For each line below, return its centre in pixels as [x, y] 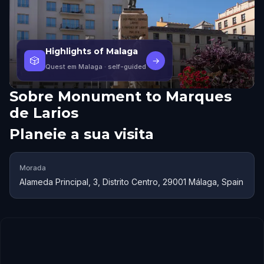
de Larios [44, 113]
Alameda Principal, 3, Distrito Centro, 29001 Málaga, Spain [131, 182]
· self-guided [124, 67]
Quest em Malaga [74, 67]
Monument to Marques [145, 96]
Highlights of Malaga [92, 51]
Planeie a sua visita [82, 134]
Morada [33, 168]
